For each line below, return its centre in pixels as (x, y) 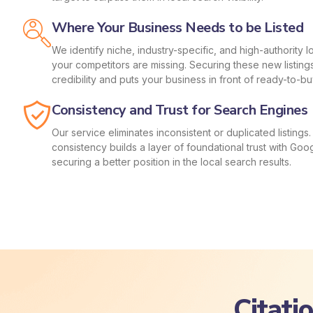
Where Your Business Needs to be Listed (177, 28)
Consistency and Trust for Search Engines (180, 110)
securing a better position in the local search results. (172, 162)
